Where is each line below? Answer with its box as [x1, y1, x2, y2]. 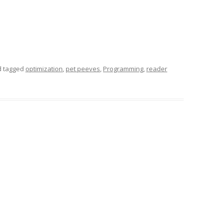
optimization [25, 64, 63, 73]
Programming [103, 64, 143, 73]
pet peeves [66, 64, 100, 73]
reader [146, 64, 167, 73]
